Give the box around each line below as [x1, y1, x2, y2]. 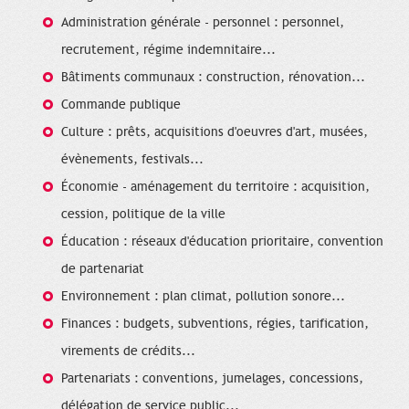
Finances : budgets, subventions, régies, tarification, [61, 315, 369, 331]
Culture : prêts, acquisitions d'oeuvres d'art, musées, [61, 123, 368, 140]
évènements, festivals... [61, 151, 204, 167]
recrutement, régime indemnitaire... [61, 41, 276, 58]
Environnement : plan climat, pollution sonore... [61, 288, 345, 304]
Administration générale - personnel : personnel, [61, 14, 344, 30]
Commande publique [61, 96, 181, 112]
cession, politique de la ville [61, 205, 225, 222]
